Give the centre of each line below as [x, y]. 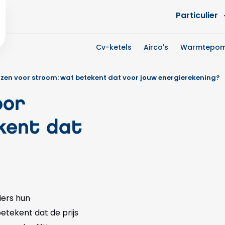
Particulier [197, 15]
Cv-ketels [114, 47]
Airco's [156, 47]
